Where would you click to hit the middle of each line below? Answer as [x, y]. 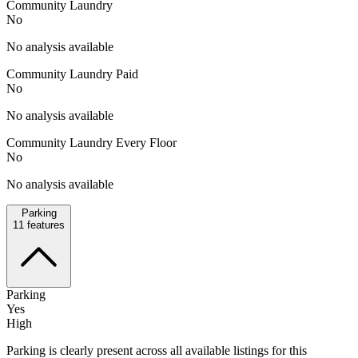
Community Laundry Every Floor [91, 142]
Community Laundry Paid [72, 74]
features [44, 225]
